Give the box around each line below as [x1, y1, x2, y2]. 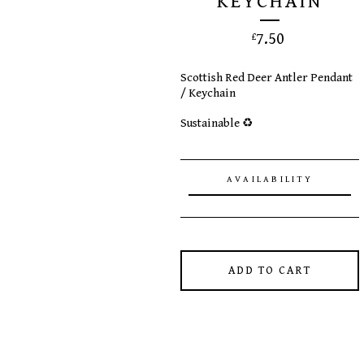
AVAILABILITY [226, 174, 314, 184]
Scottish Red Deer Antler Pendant [180, 71, 353, 84]
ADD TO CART [228, 264, 311, 277]
